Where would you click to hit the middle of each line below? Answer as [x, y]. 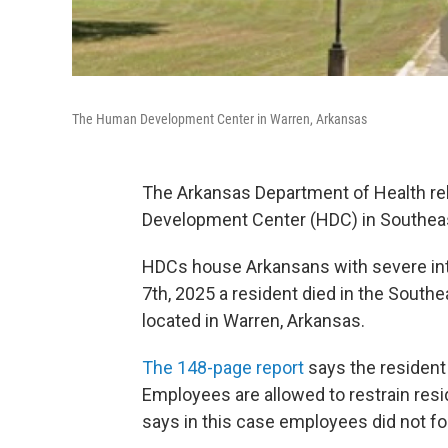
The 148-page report [223, 367]
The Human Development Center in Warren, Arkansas [219, 118]
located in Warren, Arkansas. [253, 320]
